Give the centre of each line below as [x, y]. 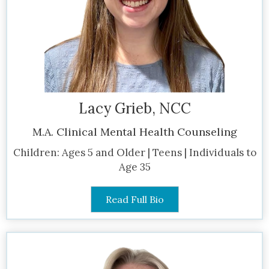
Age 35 [134, 167]
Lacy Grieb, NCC [134, 108]
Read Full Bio [134, 199]
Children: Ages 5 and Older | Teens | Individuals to [134, 152]
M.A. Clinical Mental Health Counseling [134, 131]
